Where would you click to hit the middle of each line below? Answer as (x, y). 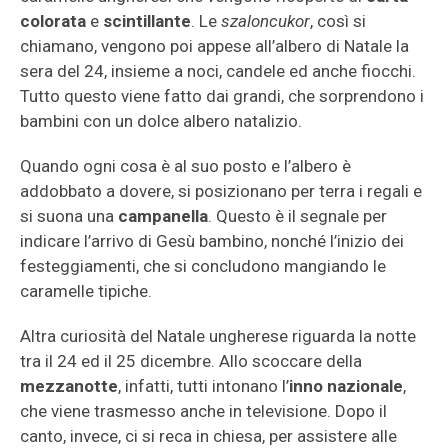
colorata (53, 21)
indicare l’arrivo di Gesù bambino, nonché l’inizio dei (212, 241)
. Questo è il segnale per (297, 216)
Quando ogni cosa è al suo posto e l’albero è (185, 166)
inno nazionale (346, 386)
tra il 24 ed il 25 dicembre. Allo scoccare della (191, 361)
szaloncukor (265, 21)
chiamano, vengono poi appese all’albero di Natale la (214, 46)
